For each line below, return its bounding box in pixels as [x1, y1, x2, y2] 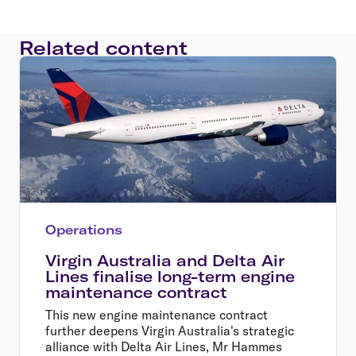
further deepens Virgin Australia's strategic [45, 322, 294, 339]
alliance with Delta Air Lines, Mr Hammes [45, 338, 282, 354]
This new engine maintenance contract [45, 306, 268, 323]
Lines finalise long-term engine [45, 266, 295, 286]
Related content [19, 35, 188, 60]
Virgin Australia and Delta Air [45, 250, 284, 270]
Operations [45, 221, 122, 238]
